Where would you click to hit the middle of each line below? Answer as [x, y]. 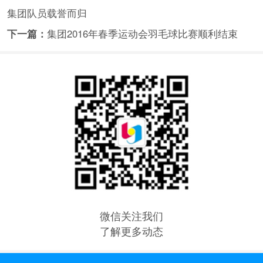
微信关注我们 [131, 215]
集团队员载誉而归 [47, 13]
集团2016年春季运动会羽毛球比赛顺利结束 [142, 33]
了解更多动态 [131, 230]
